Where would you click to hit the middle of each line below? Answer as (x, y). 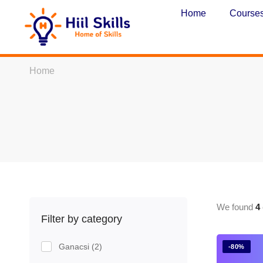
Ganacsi (75, 247)
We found (236, 207)
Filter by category (82, 219)
